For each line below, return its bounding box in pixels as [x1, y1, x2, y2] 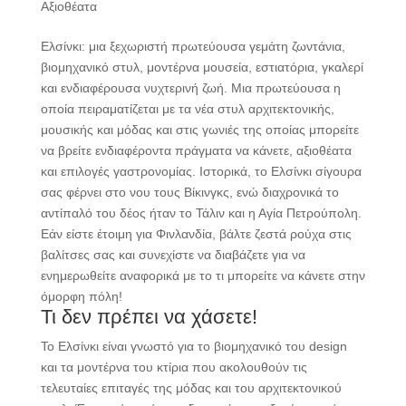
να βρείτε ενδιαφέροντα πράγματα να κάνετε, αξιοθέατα [40, 142, 352, 158]
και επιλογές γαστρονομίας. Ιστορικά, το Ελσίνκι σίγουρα [40, 163, 362, 179]
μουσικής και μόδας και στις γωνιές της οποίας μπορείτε [40, 121, 359, 137]
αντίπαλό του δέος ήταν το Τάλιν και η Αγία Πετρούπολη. [40, 205, 362, 220]
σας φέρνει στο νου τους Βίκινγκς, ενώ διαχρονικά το [40, 184, 339, 199]
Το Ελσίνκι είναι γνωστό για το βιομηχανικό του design [40, 338, 347, 353]
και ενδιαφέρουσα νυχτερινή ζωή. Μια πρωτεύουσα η [40, 80, 341, 95]
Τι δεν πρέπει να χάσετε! [40, 304, 257, 328]
